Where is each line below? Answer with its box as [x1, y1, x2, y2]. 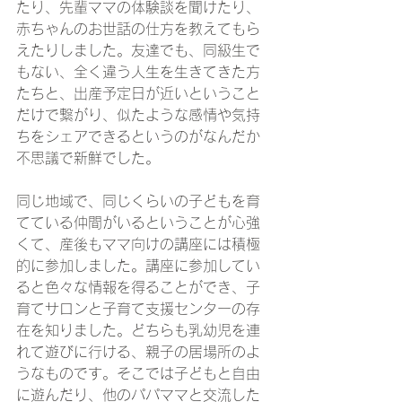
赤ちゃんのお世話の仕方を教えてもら [16, 22, 260, 36]
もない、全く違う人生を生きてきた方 [16, 65, 260, 79]
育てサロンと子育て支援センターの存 [16, 301, 260, 316]
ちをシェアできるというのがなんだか [16, 129, 260, 144]
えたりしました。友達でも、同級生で [16, 43, 260, 57]
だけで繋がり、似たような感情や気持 [16, 108, 260, 122]
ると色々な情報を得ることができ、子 [16, 280, 260, 294]
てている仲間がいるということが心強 [16, 215, 260, 230]
